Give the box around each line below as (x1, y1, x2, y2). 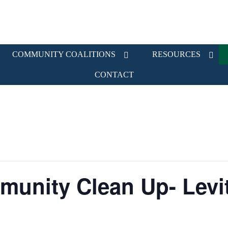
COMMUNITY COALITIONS (12, 50, 116, 59)
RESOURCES (152, 50, 201, 59)
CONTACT (94, 70, 134, 79)
